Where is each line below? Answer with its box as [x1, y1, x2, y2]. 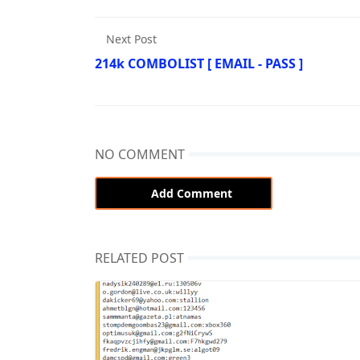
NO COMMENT [95, 145, 185, 163]
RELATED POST [95, 249, 184, 267]
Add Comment [151, 186, 232, 201]
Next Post [106, 31, 157, 47]
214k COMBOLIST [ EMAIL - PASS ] [95, 55, 303, 72]
